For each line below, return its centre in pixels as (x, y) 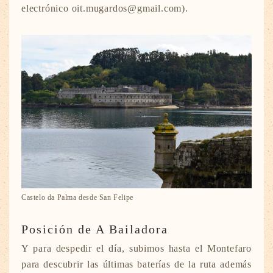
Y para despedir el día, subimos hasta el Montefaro (136, 249)
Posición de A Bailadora (95, 229)
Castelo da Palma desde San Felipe (77, 198)
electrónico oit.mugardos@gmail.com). (105, 9)
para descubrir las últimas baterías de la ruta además (136, 264)
